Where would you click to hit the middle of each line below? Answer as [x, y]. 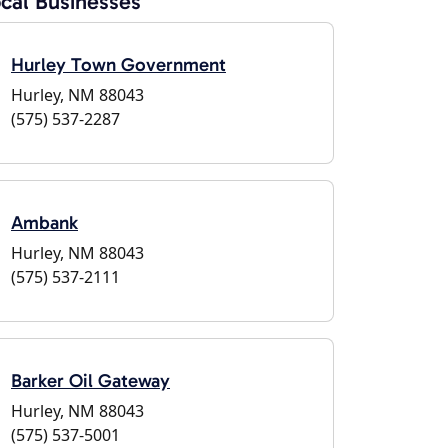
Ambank [44, 222]
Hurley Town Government [118, 64]
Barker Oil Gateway [90, 380]
